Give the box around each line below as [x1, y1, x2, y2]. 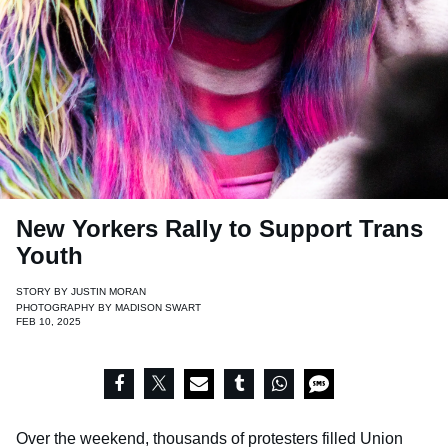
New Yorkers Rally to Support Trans [16, 215, 423, 243]
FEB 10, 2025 [16, 316, 81, 328]
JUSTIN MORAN [71, 286, 146, 298]
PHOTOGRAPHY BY [16, 302, 115, 314]
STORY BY [16, 286, 71, 298]
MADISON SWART [115, 302, 201, 314]
